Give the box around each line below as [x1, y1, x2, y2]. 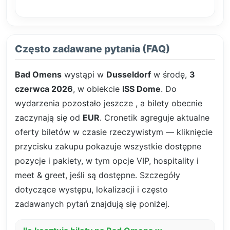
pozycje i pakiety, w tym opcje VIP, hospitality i [15, 156, 199, 166]
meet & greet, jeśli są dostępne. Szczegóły [15, 170, 180, 181]
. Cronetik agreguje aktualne [100, 112, 209, 123]
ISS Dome [122, 84, 161, 94]
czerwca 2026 [15, 84, 73, 94]
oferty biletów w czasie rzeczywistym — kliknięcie [15, 127, 213, 138]
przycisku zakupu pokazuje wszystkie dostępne [15, 141, 201, 152]
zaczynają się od [15, 112, 83, 123]
